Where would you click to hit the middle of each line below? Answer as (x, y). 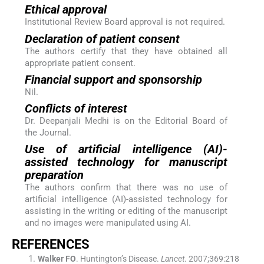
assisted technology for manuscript (126, 162)
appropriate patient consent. (80, 63)
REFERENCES (51, 245)
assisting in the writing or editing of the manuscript (126, 211)
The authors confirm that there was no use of (126, 188)
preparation (54, 175)
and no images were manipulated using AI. (108, 223)
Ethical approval (65, 10)
